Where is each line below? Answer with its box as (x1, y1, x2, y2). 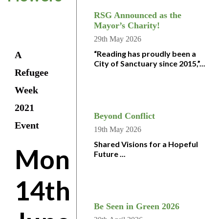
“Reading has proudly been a (94, 49, 196, 58)
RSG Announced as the (94, 10, 181, 20)
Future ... (94, 149, 126, 158)
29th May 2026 (94, 35, 141, 43)
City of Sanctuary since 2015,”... (94, 59, 205, 68)
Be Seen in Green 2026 (94, 201, 179, 211)
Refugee (15, 67, 48, 78)
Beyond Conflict (94, 111, 155, 121)
